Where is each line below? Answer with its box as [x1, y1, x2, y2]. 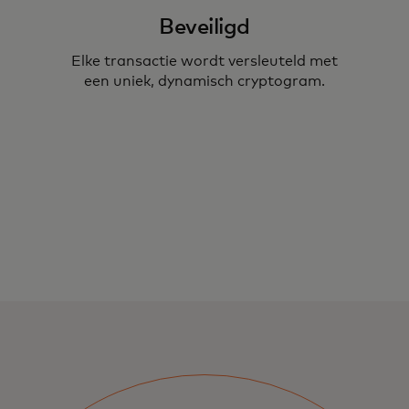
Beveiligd [159, 16, 250, 38]
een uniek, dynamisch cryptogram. [83, 73, 325, 89]
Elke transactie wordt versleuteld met [70, 53, 338, 68]
